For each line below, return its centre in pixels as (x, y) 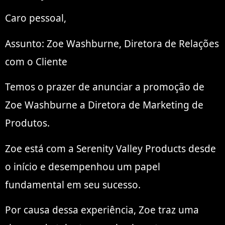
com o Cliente (36, 62)
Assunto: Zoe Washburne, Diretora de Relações (112, 43)
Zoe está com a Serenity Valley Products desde (110, 148)
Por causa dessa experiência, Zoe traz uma (102, 210)
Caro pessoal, (36, 18)
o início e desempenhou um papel (83, 166)
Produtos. (27, 123)
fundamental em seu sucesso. (73, 185)
